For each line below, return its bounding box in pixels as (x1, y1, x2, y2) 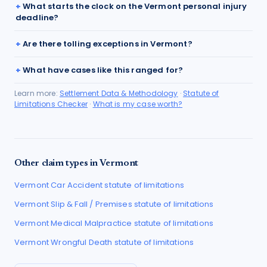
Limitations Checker (14, 99, 88, 109)
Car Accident (51, 179, 103, 191)
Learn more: (14, 88, 60, 98)
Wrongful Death (51, 237, 113, 248)
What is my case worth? (92, 99, 183, 109)
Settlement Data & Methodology (59, 88, 178, 98)
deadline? (15, 12, 59, 23)
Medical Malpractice (51, 218, 132, 229)
